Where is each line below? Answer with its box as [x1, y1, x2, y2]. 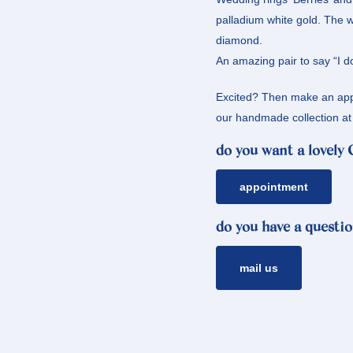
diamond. [216, 34, 262, 47]
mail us [249, 262, 278, 275]
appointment [246, 180, 308, 194]
